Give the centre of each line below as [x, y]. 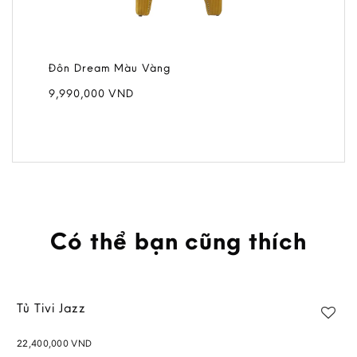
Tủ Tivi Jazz [52, 308]
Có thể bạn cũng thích [178, 241]
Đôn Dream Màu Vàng [110, 68]
